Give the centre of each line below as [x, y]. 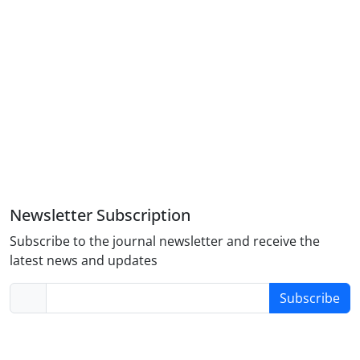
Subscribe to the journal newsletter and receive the [165, 241]
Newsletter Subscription [100, 215]
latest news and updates [84, 261]
